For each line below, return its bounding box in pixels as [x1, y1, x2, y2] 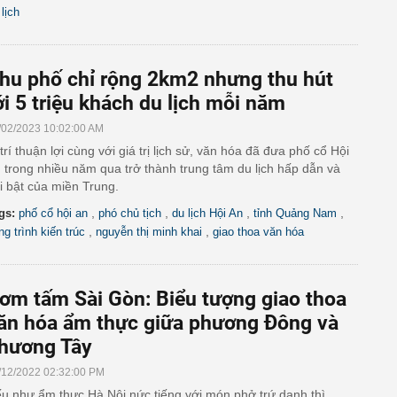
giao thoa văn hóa [213, 225, 304, 238]
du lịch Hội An [172, 206, 243, 220]
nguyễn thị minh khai [96, 225, 202, 238]
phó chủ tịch [98, 206, 161, 220]
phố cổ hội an [19, 206, 88, 220]
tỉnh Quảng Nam [253, 206, 337, 220]
